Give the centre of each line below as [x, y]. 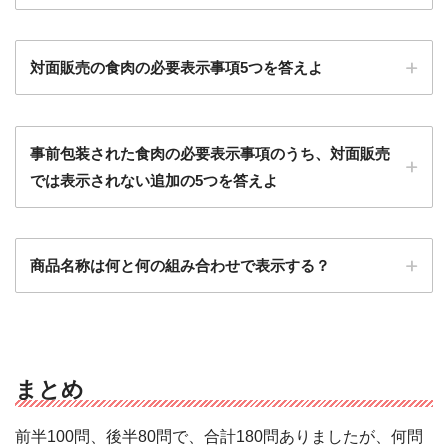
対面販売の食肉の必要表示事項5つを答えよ [176, 68]
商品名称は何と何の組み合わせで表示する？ [180, 265]
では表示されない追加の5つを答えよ [154, 180]
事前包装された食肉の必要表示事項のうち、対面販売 [210, 153]
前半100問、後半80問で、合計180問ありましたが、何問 [219, 437]
